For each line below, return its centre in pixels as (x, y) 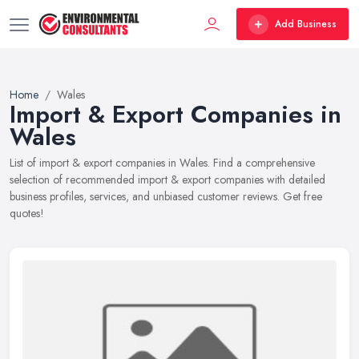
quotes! (27, 213)
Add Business (306, 24)
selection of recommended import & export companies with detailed (167, 179)
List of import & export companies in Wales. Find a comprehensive (162, 163)
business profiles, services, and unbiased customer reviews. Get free (166, 196)
